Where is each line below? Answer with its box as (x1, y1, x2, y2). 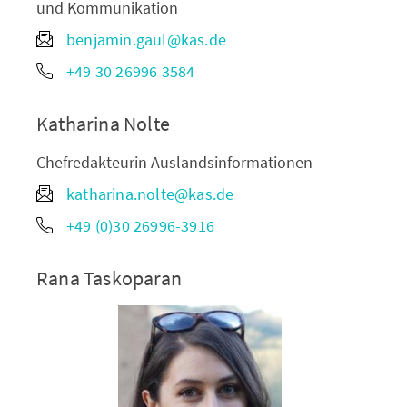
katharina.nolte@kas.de (66, 183, 234, 204)
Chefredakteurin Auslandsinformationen (36, 151, 313, 173)
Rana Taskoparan (36, 264, 182, 291)
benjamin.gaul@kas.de (66, 28, 226, 50)
